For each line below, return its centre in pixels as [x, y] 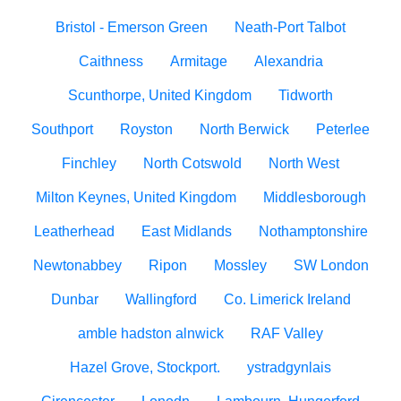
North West [304, 163]
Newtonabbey [77, 265]
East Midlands [186, 231]
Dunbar [74, 299]
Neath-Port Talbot [290, 27]
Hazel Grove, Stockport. [145, 367]
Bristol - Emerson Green [132, 27]
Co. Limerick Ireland [287, 299]
